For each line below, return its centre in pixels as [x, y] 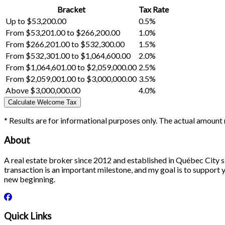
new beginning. [30, 179]
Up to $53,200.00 [36, 21]
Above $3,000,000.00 [43, 90]
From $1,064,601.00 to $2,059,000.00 [71, 67]
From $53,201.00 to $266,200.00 [63, 33]
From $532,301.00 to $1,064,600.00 [68, 56]
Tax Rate [154, 10]
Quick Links [28, 216]
